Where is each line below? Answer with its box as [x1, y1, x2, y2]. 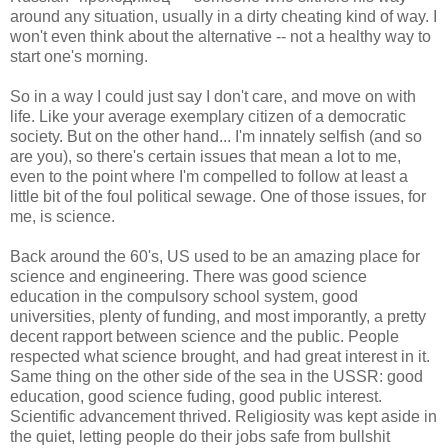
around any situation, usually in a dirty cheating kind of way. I [10, 8, 437, 26]
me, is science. [10, 208, 115, 226]
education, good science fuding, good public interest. [10, 388, 382, 406]
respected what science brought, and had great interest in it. [10, 348, 430, 366]
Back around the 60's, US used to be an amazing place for [10, 248, 420, 266]
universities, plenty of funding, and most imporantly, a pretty [10, 308, 426, 326]
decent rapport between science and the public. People [10, 328, 399, 346]
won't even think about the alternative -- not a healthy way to [10, 28, 431, 46]
